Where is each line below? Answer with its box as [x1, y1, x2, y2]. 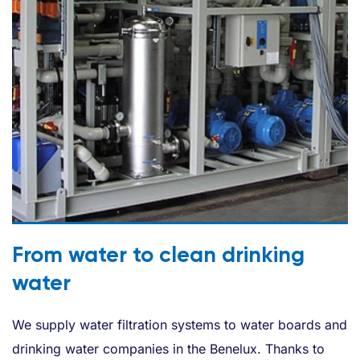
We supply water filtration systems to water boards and [12, 316, 347, 333]
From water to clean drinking [12, 240, 305, 268]
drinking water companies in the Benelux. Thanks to [12, 340, 325, 357]
